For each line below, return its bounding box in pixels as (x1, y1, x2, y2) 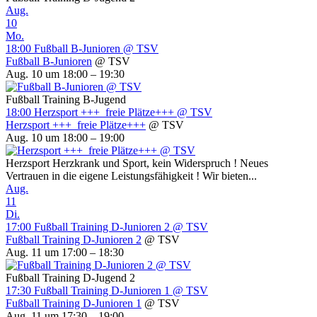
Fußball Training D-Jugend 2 (6, 272, 135, 284)
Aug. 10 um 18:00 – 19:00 (6, 132, 125, 144)
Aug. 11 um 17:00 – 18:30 (6, 246, 124, 259)
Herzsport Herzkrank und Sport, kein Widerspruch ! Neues (6, 157, 268, 170)
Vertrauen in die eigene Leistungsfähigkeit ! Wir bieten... (6, 170, 257, 183)
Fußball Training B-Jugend (6, 93, 126, 106)
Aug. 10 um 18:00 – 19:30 (6, 68, 125, 81)
